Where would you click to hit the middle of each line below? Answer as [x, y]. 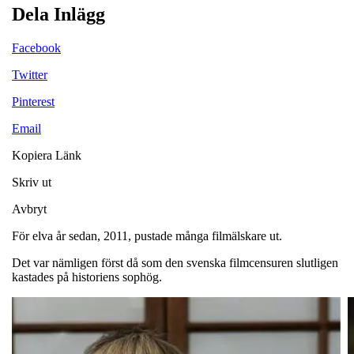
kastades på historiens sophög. [87, 277]
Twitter [30, 74]
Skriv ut [32, 182]
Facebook [36, 47]
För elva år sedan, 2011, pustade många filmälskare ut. [147, 235]
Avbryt [29, 209]
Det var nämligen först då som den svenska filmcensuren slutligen [175, 262]
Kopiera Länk [47, 155]
